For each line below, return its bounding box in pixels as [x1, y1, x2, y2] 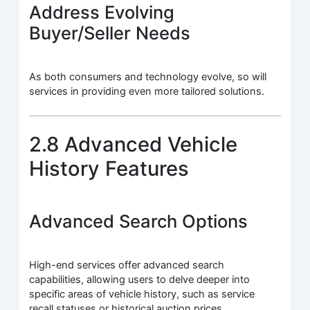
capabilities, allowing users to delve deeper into [29, 273, 250, 286]
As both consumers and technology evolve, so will [29, 71, 267, 84]
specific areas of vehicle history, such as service [29, 287, 255, 300]
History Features [29, 156, 190, 181]
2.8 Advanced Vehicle [29, 131, 238, 156]
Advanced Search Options [29, 210, 248, 232]
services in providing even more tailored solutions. [29, 85, 265, 98]
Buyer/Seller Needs [29, 21, 191, 44]
